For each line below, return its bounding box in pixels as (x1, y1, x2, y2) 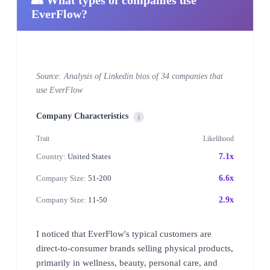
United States (66, 151, 111, 161)
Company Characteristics (36, 111, 128, 121)
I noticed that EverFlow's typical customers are (36, 228, 212, 239)
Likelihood (203, 134, 234, 143)
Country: (36, 151, 66, 161)
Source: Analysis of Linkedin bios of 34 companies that (36, 71, 223, 81)
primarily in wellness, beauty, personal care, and (36, 257, 218, 268)
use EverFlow (36, 85, 83, 95)
